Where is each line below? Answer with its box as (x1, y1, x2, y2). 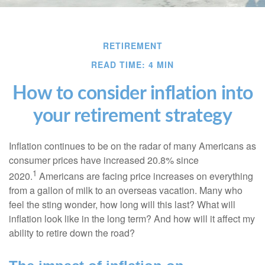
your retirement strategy (33, 106, 232, 125)
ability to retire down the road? (9, 226, 135, 240)
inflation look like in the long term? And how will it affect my (9, 212, 255, 226)
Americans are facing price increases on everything (37, 169, 253, 183)
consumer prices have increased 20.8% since (9, 153, 199, 167)
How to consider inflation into (12, 84, 253, 103)
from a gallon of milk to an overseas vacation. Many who (9, 183, 243, 198)
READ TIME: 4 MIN (91, 59, 174, 70)
